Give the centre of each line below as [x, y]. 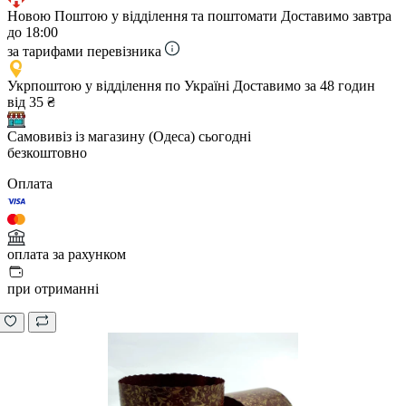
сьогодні [225, 136]
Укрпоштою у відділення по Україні [118, 85]
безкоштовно [47, 152]
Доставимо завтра [336, 15]
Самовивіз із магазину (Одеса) [101, 136]
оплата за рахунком [67, 254]
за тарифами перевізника [84, 51]
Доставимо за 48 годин [304, 85]
